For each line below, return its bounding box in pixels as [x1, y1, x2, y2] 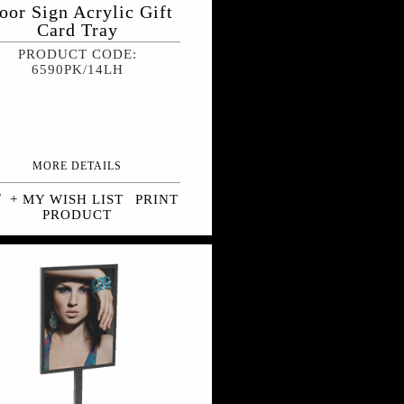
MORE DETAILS [32, 160, 123, 173]
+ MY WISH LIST [10, 192, 124, 207]
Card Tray [36, 20, 118, 41]
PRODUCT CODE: [17, 47, 137, 62]
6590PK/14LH [31, 62, 124, 78]
